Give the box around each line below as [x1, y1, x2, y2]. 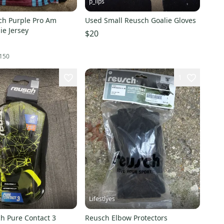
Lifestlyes [88, 194, 115, 203]
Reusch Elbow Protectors [84, 213, 167, 223]
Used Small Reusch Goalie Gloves [84, 15, 196, 25]
